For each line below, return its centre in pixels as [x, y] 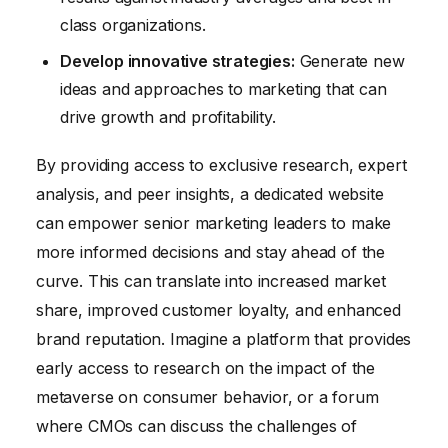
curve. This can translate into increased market [211, 280]
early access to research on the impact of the [206, 367]
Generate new [349, 61]
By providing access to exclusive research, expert [221, 164]
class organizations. [133, 25]
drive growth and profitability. [168, 117]
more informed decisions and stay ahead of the [211, 251]
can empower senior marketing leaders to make [214, 222]
